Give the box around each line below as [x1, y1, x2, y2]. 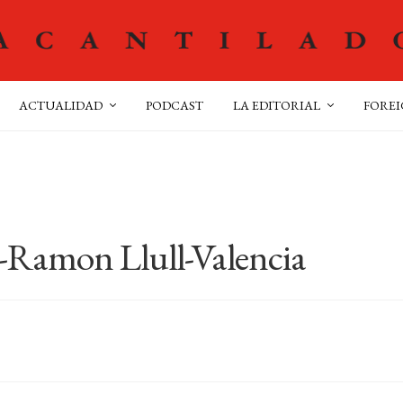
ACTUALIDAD [19, 97, 103, 113]
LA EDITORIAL [233, 97, 320, 113]
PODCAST [146, 97, 203, 113]
